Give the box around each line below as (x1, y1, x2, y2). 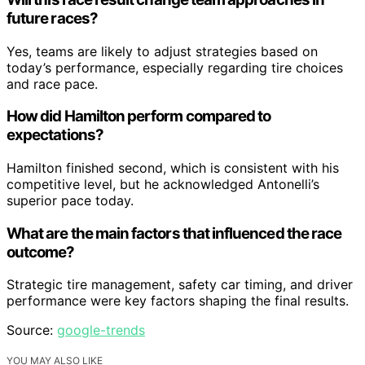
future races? (7, 8, 98, 28)
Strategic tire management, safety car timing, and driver (7, 276, 353, 293)
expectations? (7, 125, 103, 145)
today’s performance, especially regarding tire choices (7, 59, 343, 76)
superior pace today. (7, 191, 134, 209)
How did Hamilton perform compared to (7, 107, 271, 126)
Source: (7, 322, 57, 339)
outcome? (7, 242, 75, 262)
